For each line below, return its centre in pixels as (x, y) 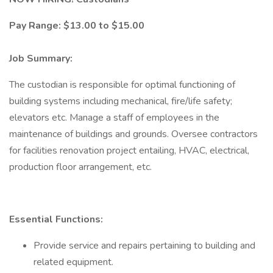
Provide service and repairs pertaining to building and (144, 246)
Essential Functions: (56, 219)
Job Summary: (41, 58)
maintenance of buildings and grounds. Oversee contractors (133, 134)
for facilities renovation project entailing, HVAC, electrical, (129, 151)
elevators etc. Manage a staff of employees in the (114, 118)
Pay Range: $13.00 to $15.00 (78, 26)
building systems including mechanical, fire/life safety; (121, 101)
